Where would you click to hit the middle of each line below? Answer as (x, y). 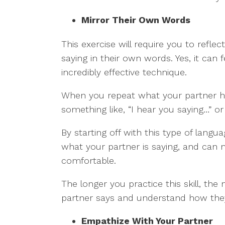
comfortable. (89, 160)
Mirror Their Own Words (136, 20)
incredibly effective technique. (124, 72)
